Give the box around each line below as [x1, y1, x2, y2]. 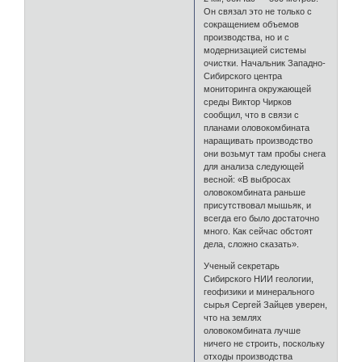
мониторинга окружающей [204, 84, 312, 95]
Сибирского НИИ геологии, [204, 274, 314, 284]
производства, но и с [204, 32, 290, 43]
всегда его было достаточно [204, 213, 320, 224]
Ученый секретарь [204, 261, 280, 271]
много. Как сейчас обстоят [204, 226, 314, 237]
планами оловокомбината [204, 123, 310, 133]
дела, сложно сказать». [204, 239, 300, 250]
